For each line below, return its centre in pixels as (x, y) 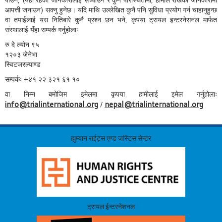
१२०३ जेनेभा (21, 55)
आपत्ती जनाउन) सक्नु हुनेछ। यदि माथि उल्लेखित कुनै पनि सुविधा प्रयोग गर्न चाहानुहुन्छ (111, 10)
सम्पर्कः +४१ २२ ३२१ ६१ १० (42, 79)
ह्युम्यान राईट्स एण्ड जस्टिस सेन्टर (111, 138)
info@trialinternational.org (52, 104)
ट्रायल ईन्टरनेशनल (111, 206)
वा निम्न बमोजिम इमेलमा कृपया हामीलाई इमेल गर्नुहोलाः (111, 94)
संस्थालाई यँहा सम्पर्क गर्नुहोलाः (42, 30)
